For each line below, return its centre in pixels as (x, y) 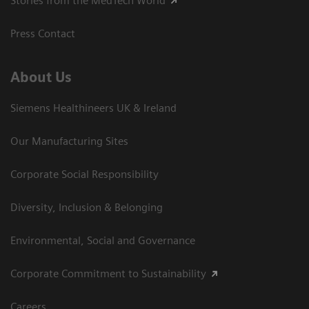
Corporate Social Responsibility (84, 174)
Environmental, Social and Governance (103, 240)
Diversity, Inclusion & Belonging (87, 207)
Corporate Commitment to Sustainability (108, 273)
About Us (41, 77)
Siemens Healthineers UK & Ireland (93, 108)
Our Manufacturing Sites (69, 141)
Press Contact (43, 33)
